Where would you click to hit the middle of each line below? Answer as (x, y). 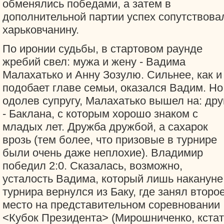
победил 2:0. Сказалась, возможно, (92, 166)
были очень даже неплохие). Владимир (103, 153)
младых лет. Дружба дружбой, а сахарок (105, 127)
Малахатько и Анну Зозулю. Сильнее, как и (112, 75)
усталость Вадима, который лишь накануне (113, 179)
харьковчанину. (41, 30)
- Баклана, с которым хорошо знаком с (100, 114)
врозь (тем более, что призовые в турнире (110, 140)
